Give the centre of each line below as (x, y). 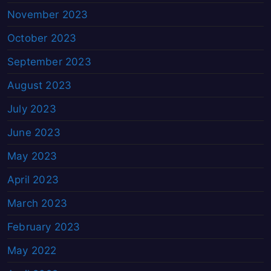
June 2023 (34, 133)
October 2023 (42, 38)
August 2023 (40, 86)
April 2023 (33, 180)
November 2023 (48, 15)
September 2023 (49, 62)
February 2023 (44, 227)
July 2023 (32, 109)
